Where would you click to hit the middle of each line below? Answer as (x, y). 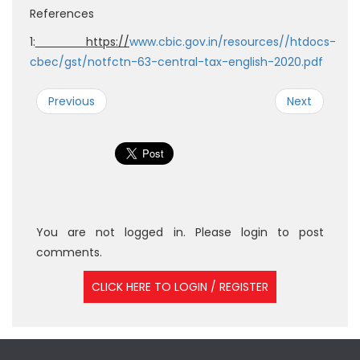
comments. (69, 253)
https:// (82, 42)
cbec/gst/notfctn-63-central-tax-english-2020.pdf (176, 62)
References (61, 14)
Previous (72, 102)
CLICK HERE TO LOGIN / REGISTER (180, 287)
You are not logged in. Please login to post (180, 233)
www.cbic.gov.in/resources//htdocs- (233, 42)
